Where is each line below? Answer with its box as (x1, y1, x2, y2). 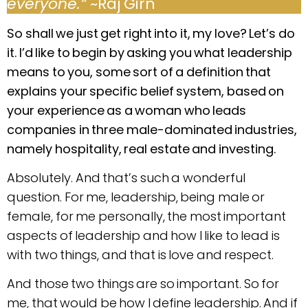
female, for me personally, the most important (7, 208, 286, 225)
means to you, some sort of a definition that (7, 63, 271, 80)
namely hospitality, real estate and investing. (7, 140, 276, 157)
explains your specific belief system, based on (7, 82, 284, 100)
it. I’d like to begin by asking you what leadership (7, 43, 292, 61)
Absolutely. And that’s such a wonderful (7, 169, 245, 187)
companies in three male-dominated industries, (7, 120, 297, 138)
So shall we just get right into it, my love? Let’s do (7, 24, 295, 42)
